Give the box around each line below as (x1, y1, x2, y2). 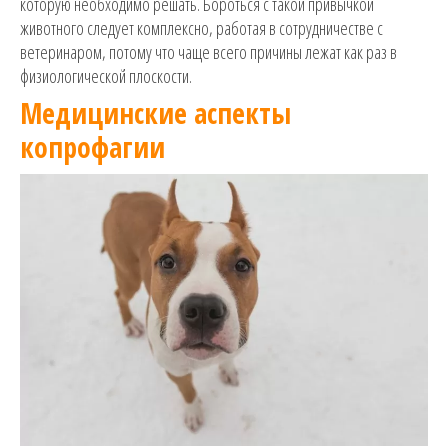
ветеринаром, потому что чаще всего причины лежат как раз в (20, 40, 397, 64)
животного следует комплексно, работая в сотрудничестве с (20, 16, 383, 40)
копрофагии (20, 128, 165, 166)
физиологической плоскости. (20, 64, 192, 88)
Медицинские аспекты (20, 94, 291, 132)
